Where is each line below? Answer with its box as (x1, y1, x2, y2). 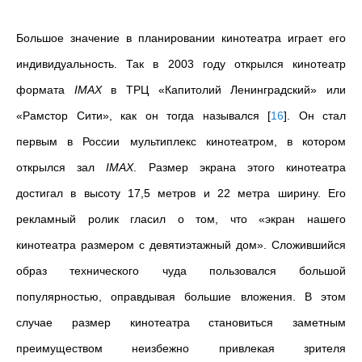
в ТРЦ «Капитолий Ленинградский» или (101, 82, 347, 96)
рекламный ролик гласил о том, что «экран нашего (16, 212, 346, 225)
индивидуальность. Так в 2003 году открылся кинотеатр (16, 57, 346, 70)
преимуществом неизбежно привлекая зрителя (16, 341, 346, 355)
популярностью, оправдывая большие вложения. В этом (16, 289, 346, 303)
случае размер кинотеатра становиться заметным (16, 315, 346, 329)
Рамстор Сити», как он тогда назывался (23, 108, 267, 122)
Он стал (298, 108, 346, 122)
